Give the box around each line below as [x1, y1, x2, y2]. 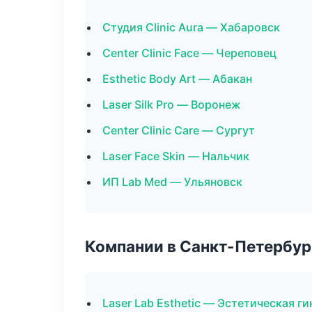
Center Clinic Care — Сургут [102, 123, 255, 137]
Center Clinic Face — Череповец [102, 46, 276, 60]
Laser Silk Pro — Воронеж [102, 97, 241, 111]
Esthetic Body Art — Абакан [102, 72, 252, 86]
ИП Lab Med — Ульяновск [102, 175, 242, 189]
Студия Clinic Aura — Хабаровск [102, 20, 280, 34]
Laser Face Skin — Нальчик [102, 149, 249, 163]
